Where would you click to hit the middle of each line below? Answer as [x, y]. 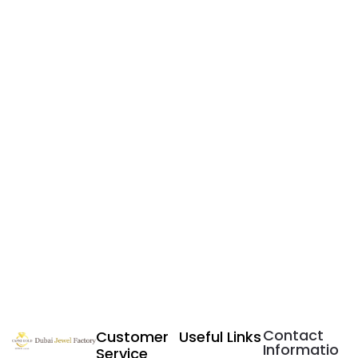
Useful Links [220, 337]
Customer [132, 337]
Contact [293, 336]
